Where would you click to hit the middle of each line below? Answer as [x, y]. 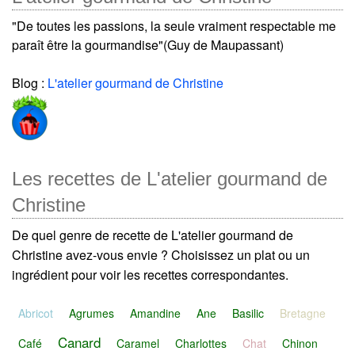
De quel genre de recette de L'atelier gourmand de [153, 235]
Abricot [36, 313]
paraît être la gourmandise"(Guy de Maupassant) [148, 44]
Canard [79, 342]
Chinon [300, 343]
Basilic [248, 313]
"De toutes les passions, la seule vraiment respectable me [174, 25]
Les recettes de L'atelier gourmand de [170, 178]
